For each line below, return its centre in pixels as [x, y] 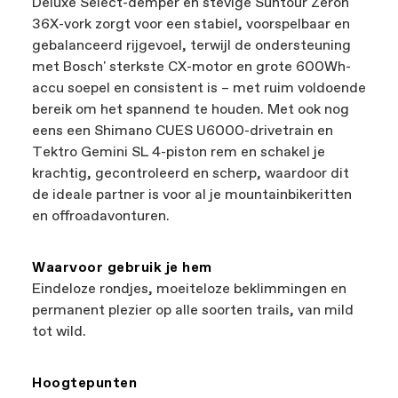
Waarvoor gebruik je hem [122, 268]
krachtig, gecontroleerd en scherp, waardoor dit [191, 174]
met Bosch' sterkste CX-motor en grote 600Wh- [191, 67]
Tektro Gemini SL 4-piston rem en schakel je [179, 152]
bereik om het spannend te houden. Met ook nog [191, 110]
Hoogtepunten [84, 383]
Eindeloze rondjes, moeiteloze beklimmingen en [189, 289]
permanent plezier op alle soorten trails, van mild [193, 310]
